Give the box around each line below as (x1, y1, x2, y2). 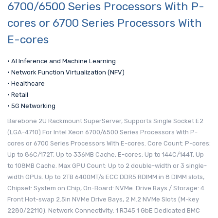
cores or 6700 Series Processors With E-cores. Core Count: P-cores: (7, 139, 211, 147)
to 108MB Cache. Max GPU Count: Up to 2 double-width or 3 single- (7, 162, 207, 169)
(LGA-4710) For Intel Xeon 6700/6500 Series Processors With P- (7, 128, 198, 136)
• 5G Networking (7, 102, 55, 109)
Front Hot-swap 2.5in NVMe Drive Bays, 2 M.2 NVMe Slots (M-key (7, 195, 199, 203)
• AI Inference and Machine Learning (7, 57, 116, 65)
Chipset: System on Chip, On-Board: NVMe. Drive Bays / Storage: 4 (7, 184, 204, 192)
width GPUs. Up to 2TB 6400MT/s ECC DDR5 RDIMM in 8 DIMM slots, (7, 173, 204, 181)
